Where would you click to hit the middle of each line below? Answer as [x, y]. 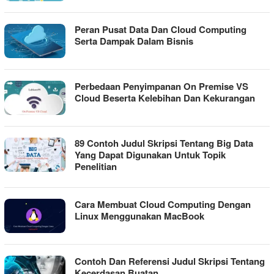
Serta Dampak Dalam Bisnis [134, 41]
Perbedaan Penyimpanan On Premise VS [161, 87]
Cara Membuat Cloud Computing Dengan [163, 205]
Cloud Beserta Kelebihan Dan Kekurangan [165, 98]
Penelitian [96, 167]
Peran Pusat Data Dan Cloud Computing [161, 30]
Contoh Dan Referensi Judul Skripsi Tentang [170, 261]
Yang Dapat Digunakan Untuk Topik [150, 155]
